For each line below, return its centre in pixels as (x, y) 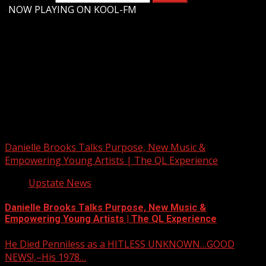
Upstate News (60, 183)
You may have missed (53, 122)
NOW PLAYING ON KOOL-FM (72, 9)
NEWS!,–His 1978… (45, 257)
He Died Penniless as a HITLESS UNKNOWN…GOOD (120, 244)
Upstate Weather (59, 84)
